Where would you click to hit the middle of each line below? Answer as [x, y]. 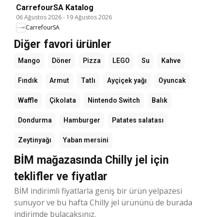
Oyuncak [172, 80]
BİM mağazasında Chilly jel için [91, 160]
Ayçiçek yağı [127, 80]
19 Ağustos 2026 [89, 17]
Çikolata [63, 100]
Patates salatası [138, 120]
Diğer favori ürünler [63, 44]
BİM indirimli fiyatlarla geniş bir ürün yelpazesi [98, 191]
